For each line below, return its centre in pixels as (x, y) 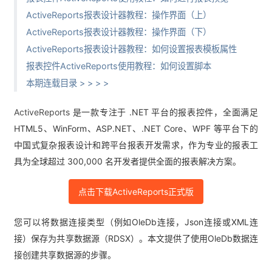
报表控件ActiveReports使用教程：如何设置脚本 (119, 66)
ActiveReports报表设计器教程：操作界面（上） (119, 15)
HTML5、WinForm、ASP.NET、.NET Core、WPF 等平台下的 (136, 128)
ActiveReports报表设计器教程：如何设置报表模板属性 (131, 49)
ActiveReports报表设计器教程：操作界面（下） (119, 32)
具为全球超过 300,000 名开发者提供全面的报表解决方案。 (127, 161)
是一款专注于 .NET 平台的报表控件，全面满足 (164, 112)
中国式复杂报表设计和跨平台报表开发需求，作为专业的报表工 (136, 145)
